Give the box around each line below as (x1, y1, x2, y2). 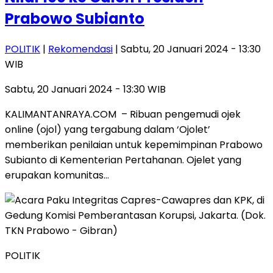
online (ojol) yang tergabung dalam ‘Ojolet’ (5, 122, 210, 136)
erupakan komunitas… (5, 168, 109, 182)
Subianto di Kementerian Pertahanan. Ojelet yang (5, 153, 241, 167)
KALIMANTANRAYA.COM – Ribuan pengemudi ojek (5, 107, 241, 121)
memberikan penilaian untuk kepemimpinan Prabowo (5, 138, 263, 152)
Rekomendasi (48, 42, 113, 56)
